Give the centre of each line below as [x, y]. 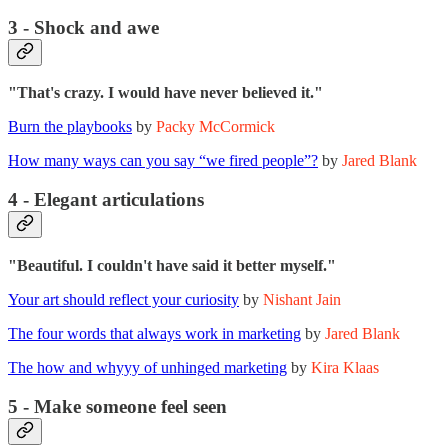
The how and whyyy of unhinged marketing [147, 367]
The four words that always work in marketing [154, 333]
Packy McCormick [215, 127]
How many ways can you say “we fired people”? [163, 161]
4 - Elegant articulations [106, 200]
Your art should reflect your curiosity [123, 299]
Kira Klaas [345, 367]
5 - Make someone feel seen [117, 406]
